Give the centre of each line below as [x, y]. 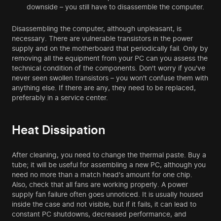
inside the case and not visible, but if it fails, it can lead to [104, 204]
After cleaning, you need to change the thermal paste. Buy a [109, 155]
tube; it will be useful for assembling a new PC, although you [109, 165]
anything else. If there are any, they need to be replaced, [104, 88]
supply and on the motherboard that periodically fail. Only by [110, 48]
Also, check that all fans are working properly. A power [100, 184]
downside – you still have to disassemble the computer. [115, 7]
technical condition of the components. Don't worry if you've [109, 68]
